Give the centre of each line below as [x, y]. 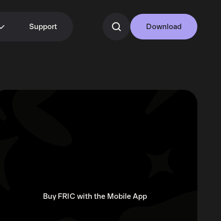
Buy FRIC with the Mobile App [95, 197]
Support [43, 27]
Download [164, 27]
